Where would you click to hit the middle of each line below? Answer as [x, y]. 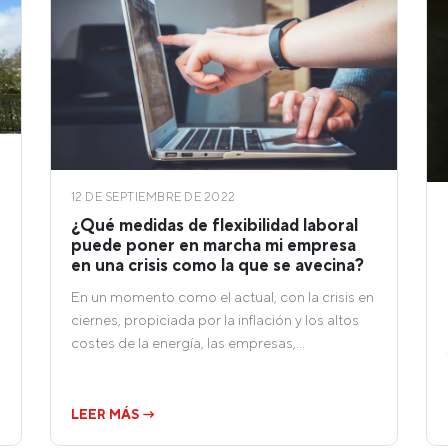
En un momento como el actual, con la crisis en [222, 296]
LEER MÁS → [113, 414]
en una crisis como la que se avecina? [217, 264]
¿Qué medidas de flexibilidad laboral [214, 224]
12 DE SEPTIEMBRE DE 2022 [153, 196]
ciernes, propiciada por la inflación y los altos [215, 319]
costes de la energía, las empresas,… [188, 342]
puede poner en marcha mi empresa [213, 244]
